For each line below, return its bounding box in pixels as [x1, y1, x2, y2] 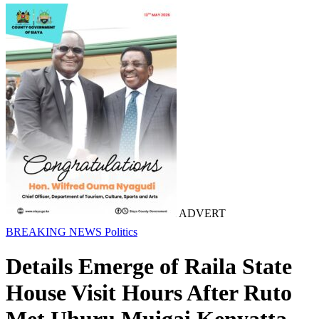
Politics [105, 226, 137, 238]
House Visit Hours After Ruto [6, 280, 292, 306]
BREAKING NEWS [6, 226, 105, 238]
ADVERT [177, 207, 226, 219]
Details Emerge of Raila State [6, 253, 292, 280]
